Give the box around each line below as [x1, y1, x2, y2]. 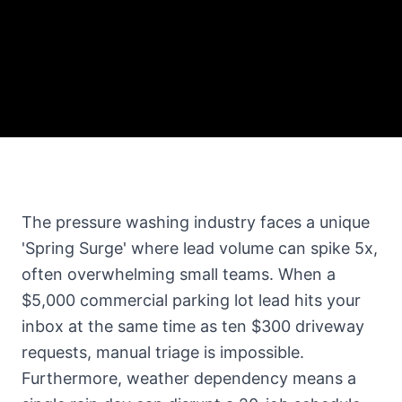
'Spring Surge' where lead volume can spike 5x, [22, 239, 378, 258]
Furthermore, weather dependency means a [22, 369, 356, 389]
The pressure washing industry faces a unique [22, 213, 370, 232]
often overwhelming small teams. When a [22, 265, 336, 284]
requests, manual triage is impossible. [22, 343, 304, 363]
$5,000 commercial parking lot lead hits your [22, 291, 361, 310]
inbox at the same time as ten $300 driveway [22, 317, 364, 336]
